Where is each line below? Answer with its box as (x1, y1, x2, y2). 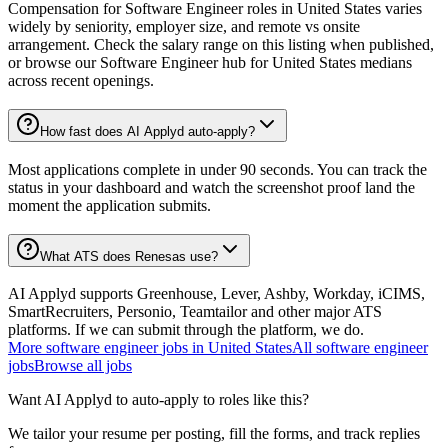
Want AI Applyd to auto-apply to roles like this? (8, 391, 309, 409)
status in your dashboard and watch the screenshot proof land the (8, 178, 415, 196)
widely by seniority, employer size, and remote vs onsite (8, 18, 360, 36)
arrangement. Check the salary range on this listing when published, (8, 36, 434, 54)
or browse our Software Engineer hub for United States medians (8, 54, 412, 72)
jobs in (162, 339, 204, 357)
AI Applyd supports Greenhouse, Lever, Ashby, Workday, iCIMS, (8, 285, 425, 303)
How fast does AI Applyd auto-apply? (40, 124, 255, 140)
